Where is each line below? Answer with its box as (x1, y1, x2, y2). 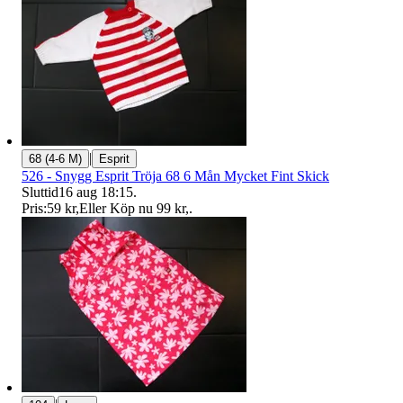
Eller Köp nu (79, 201, 153, 217)
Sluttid (22, 184, 58, 201)
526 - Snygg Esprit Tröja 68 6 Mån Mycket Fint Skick (22, 168, 329, 184)
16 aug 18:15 (58, 184, 133, 201)
